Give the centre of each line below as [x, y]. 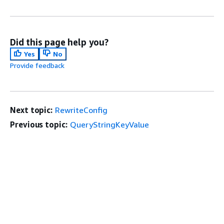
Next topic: [31, 110]
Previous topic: [39, 124]
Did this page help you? [59, 42]
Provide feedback [37, 65]
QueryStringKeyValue [109, 124]
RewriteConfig [81, 110]
